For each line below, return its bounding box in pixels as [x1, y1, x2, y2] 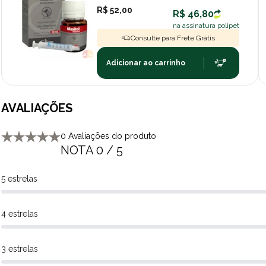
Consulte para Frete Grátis [131, 33, 215, 42]
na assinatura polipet [173, 21, 239, 30]
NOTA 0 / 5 [61, 142, 123, 157]
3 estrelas [1, 243, 38, 254]
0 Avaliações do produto [61, 131, 156, 141]
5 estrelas [1, 173, 37, 183]
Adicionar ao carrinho [106, 58, 185, 67]
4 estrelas [1, 208, 38, 218]
